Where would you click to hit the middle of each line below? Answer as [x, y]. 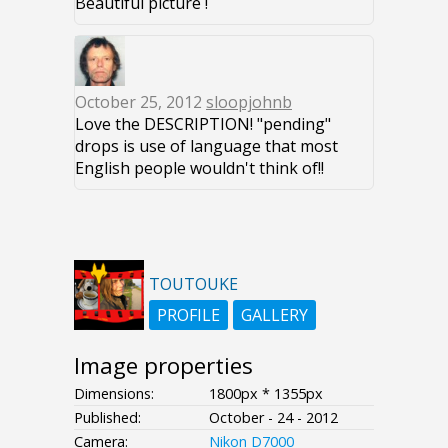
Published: [107, 417]
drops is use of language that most [206, 145]
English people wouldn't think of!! [199, 167]
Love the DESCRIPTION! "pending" [203, 123]
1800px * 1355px [266, 393]
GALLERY [274, 314]
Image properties [163, 365]
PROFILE [188, 314]
